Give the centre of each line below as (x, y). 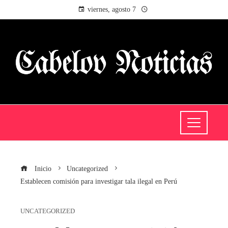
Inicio (42, 168)
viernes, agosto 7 (111, 9)
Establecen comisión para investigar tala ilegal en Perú (99, 181)
